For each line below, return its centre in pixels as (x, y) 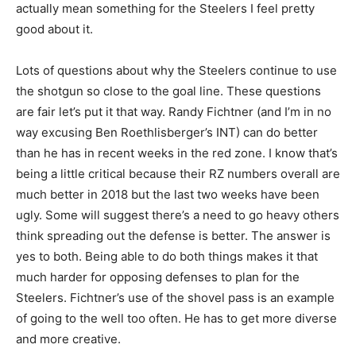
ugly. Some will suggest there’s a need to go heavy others (178, 215)
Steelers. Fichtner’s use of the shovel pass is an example (175, 298)
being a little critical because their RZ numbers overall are (178, 174)
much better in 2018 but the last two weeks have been (168, 195)
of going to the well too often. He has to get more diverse (176, 319)
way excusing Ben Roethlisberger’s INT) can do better (167, 133)
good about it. (54, 29)
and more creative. (68, 339)
